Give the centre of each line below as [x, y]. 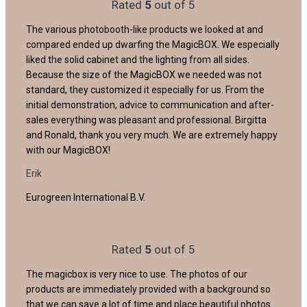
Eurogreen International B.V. [86, 197]
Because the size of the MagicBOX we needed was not [144, 74]
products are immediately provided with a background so [148, 289]
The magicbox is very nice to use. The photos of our [137, 274]
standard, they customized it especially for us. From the [145, 89]
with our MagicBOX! [68, 150]
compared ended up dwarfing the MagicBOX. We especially [153, 44]
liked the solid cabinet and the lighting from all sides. [138, 59]
